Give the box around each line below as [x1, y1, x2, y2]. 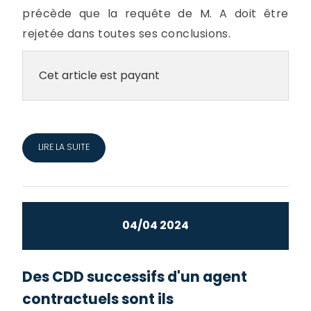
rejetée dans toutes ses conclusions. [22, 26, 231, 42]
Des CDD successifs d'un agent [22, 267, 248, 287]
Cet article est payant [38, 67, 160, 83]
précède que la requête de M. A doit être [22, 6, 289, 22]
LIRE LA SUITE [37, 141, 90, 153]
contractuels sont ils [22, 289, 174, 310]
